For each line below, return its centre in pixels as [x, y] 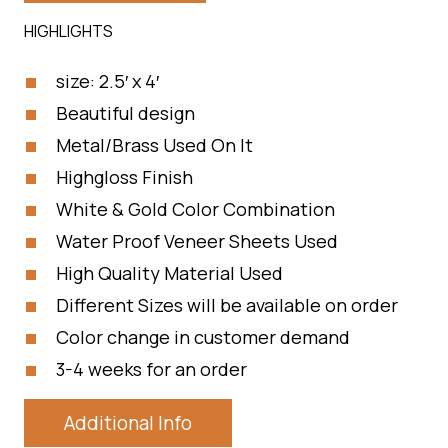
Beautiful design [125, 113]
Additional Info [128, 423]
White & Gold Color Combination [195, 209]
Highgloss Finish [124, 177]
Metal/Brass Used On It [154, 145]
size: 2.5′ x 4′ [107, 81]
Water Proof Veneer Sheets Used [197, 241]
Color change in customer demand [203, 337]
